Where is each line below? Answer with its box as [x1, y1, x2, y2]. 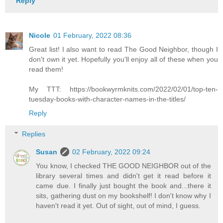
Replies [22, 129, 46, 138]
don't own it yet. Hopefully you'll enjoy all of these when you [29, 55, 218, 64]
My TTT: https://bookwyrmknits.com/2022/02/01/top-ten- [29, 85, 218, 94]
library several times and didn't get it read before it [36, 171, 211, 180]
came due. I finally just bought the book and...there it [36, 181, 211, 190]
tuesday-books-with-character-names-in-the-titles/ [29, 95, 186, 104]
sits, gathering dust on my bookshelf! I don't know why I [36, 191, 211, 200]
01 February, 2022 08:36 [53, 31, 131, 40]
